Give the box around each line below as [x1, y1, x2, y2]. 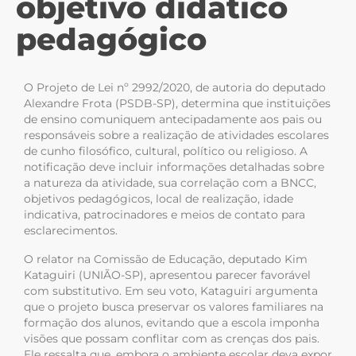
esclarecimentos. [24, 223, 118, 238]
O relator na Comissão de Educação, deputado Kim [24, 252, 308, 266]
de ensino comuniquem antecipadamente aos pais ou [24, 112, 322, 126]
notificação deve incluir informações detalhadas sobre [24, 160, 324, 174]
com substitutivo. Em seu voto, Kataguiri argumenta [24, 284, 318, 298]
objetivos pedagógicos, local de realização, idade [24, 192, 293, 206]
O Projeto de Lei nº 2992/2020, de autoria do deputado [24, 80, 326, 95]
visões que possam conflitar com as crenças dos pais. [24, 331, 319, 346]
